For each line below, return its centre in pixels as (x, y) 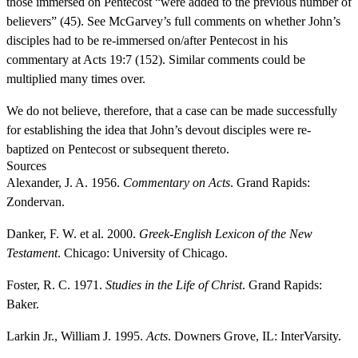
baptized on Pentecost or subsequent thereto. (118, 149)
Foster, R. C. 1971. (56, 284)
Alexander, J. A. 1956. (65, 182)
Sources (26, 165)
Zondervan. (36, 201)
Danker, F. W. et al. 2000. (73, 233)
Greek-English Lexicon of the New (226, 233)
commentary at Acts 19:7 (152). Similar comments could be (156, 59)
